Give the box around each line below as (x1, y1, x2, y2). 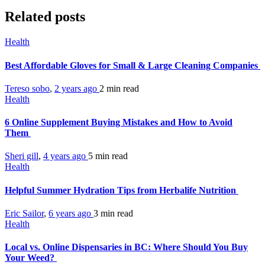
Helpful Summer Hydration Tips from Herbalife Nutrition (5, 185, 238, 195)
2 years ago (54, 83, 99, 93)
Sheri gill (5, 151, 38, 161)
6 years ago (49, 208, 93, 218)
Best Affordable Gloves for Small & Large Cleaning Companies (5, 60, 260, 70)
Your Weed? (5, 253, 57, 263)
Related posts (5, 9, 85, 25)
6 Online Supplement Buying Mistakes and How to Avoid (5, 117, 232, 128)
